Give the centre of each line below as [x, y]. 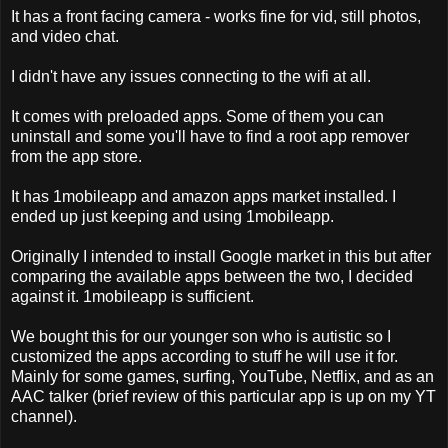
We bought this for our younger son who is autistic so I [201, 337]
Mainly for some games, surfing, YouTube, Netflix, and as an [222, 377]
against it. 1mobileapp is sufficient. [132, 297]
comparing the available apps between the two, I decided [212, 277]
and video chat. [65, 37]
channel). [44, 417]
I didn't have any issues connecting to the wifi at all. [191, 77]
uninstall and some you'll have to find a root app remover [210, 137]
